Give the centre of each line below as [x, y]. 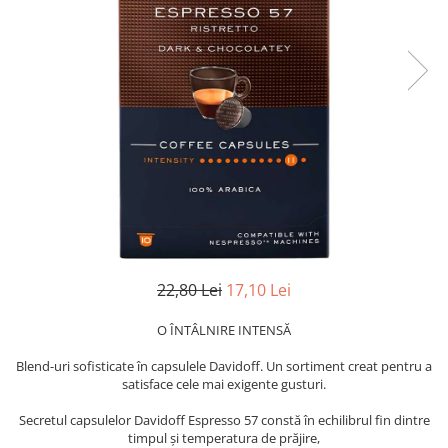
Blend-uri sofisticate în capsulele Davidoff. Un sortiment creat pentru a [224, 366]
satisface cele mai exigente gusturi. [224, 384]
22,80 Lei [189, 290]
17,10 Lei [258, 290]
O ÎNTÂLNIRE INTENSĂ [224, 330]
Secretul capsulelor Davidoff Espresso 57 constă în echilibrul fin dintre [224, 420]
